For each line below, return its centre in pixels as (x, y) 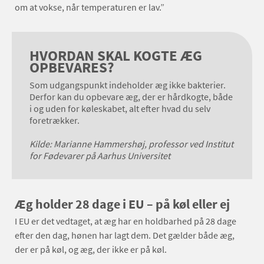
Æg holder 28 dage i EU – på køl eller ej (122, 204)
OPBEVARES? (72, 67)
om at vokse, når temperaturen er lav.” (90, 7)
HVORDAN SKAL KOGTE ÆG (116, 55)
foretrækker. (55, 120)
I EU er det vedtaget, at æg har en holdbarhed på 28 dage (126, 221)
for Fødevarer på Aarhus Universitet (100, 156)
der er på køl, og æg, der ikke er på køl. (92, 249)
